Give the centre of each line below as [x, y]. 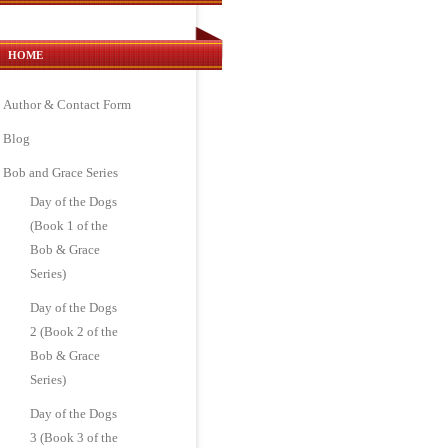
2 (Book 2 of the [74, 331]
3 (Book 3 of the [74, 437]
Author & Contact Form [67, 104]
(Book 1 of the [69, 225]
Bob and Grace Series [61, 172]
